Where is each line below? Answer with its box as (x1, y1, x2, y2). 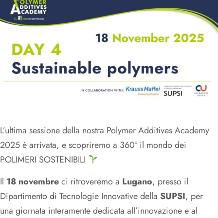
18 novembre (6, 175, 59, 188)
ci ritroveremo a (59, 175, 122, 188)
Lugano (122, 175, 152, 188)
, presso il (152, 175, 188, 188)
